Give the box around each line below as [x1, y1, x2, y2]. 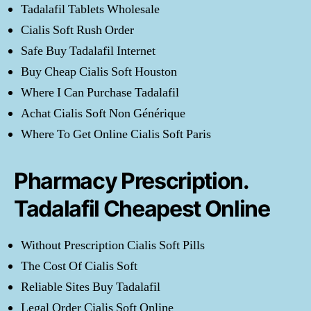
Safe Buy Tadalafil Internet [21, 43, 155, 59]
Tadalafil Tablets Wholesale [21, 1, 160, 17]
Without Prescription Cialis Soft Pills [21, 237, 205, 253]
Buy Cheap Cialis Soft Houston [21, 64, 177, 80]
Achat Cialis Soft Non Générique [21, 106, 185, 121]
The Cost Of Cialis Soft [21, 258, 137, 274]
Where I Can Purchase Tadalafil [21, 85, 179, 101]
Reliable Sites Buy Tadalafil [21, 279, 160, 295]
